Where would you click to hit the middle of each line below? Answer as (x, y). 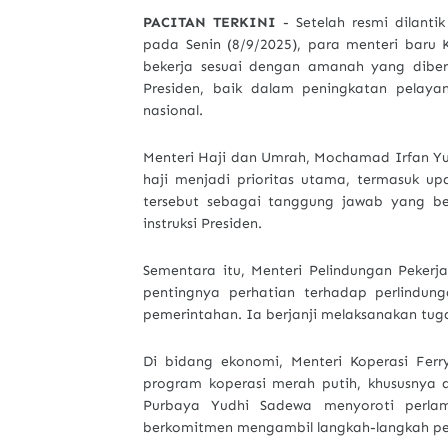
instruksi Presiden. (202, 223)
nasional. (173, 110)
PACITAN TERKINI (213, 22)
